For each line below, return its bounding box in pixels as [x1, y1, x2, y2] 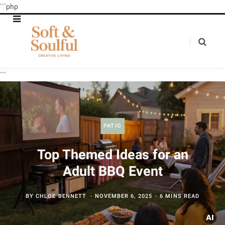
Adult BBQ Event [62, 163, 163, 179]
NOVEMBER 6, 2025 [94, 193, 153, 199]
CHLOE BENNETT [36, 193, 87, 199]
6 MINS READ [160, 193, 200, 199]
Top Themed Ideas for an [37, 147, 188, 163]
